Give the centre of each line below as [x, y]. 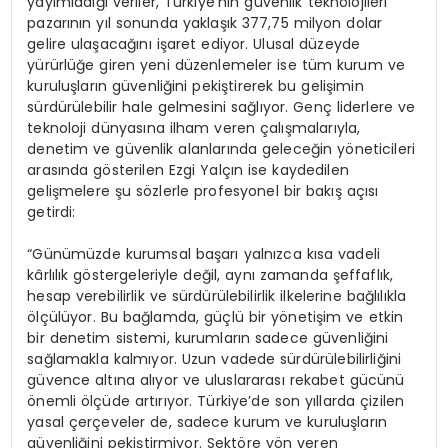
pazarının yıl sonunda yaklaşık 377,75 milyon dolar [205, 23]
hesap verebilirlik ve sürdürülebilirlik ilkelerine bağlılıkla [217, 296]
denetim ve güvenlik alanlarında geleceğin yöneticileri [221, 149]
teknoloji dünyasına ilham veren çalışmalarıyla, [194, 128]
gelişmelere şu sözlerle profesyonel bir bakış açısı [203, 191]
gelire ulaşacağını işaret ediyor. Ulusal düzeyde [194, 44]
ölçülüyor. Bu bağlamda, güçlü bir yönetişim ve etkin [215, 317]
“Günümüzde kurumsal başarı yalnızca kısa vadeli [204, 254]
